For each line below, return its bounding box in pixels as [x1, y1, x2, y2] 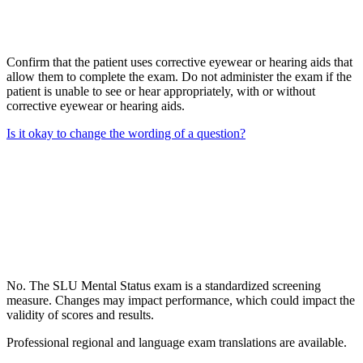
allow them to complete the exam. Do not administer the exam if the [6, 70, 352, 84]
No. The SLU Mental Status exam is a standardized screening [6, 279, 321, 293]
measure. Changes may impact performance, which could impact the [6, 293, 355, 308]
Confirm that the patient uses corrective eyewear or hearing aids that [6, 55, 352, 70]
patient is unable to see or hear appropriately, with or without [6, 84, 315, 99]
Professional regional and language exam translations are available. [6, 335, 350, 350]
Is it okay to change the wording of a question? [6, 126, 246, 141]
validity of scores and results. [6, 308, 157, 322]
